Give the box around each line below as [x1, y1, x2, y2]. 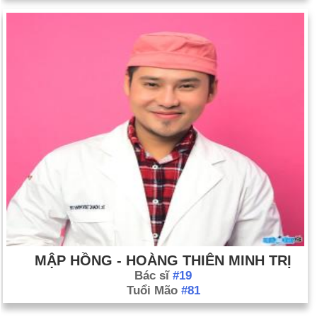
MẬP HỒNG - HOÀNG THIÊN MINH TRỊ [35, 253, 292, 268]
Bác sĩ [134, 269, 173, 282]
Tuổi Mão [126, 284, 181, 297]
